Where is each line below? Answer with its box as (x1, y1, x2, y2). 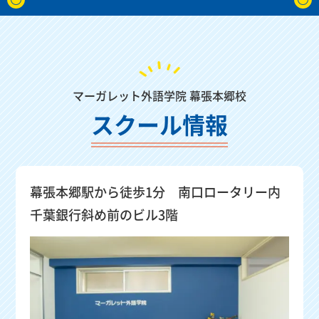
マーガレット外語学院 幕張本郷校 (73, 86, 246, 104)
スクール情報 (91, 107, 228, 140)
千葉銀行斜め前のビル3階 (30, 204, 179, 224)
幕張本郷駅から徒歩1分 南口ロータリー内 (30, 182, 281, 201)
